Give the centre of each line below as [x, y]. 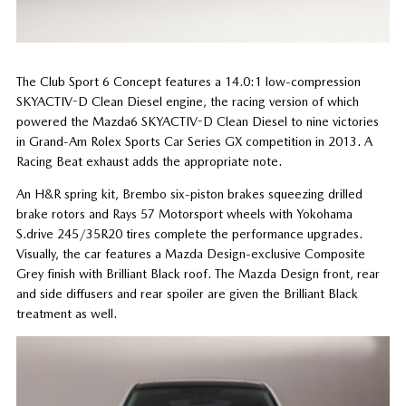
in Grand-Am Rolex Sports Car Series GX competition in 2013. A [194, 141]
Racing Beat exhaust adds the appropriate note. [149, 161]
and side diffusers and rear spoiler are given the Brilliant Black [187, 293]
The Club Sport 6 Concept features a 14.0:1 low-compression [188, 81]
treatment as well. [66, 313]
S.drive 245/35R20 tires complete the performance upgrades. [189, 233]
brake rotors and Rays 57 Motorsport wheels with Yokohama [184, 213]
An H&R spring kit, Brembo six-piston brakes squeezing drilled [189, 193]
